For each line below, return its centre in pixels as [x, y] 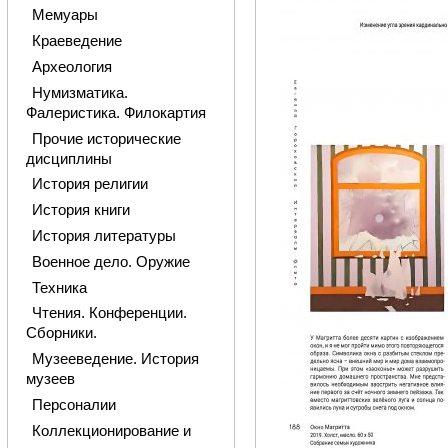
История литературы [103, 236]
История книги [80, 210]
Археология [71, 66]
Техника [59, 287]
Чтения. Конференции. [109, 313]
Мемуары [64, 15]
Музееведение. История [115, 359]
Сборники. [61, 333]
